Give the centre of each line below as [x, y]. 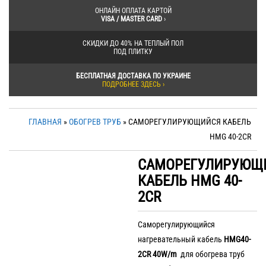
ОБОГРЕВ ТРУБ [95, 122]
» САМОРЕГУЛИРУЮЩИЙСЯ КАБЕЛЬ [186, 122]
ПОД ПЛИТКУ [133, 51]
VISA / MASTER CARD [131, 19]
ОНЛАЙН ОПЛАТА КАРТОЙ [133, 10]
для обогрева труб [213, 254]
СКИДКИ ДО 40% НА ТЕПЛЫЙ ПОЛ [133, 43]
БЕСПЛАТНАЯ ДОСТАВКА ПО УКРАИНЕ [133, 76]
